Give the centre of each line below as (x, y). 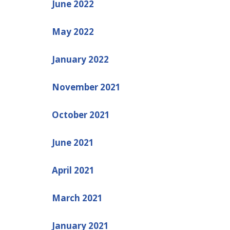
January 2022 (80, 59)
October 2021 (81, 114)
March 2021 (77, 198)
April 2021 (73, 170)
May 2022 (73, 31)
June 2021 (73, 142)
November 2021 (86, 87)
